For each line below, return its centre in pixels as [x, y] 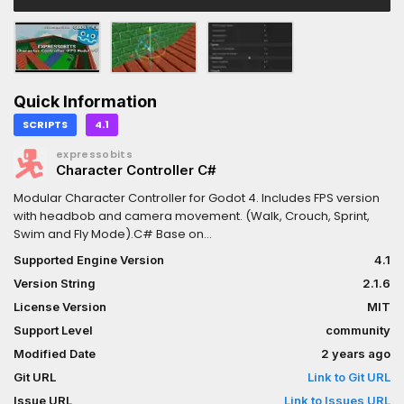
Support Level [53, 330]
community [358, 330]
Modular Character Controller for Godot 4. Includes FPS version [197, 197]
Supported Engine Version [89, 259]
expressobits [94, 154]
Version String [55, 283]
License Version [60, 306]
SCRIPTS [45, 124]
